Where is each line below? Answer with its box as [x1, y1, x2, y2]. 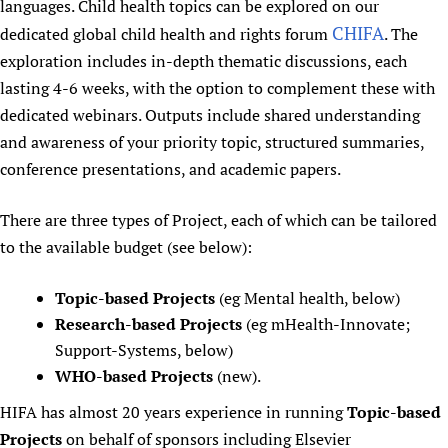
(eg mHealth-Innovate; [242, 312, 410, 335]
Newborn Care [20, 13, 134, 37]
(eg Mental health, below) [215, 286, 400, 309]
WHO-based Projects [55, 364, 213, 387]
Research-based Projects [55, 312, 242, 335]
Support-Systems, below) [55, 338, 233, 361]
